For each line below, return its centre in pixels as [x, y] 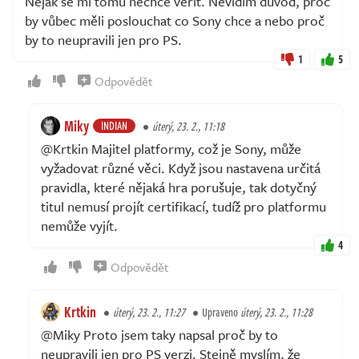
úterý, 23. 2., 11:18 [188, 126]
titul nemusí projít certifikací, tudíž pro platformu [184, 206]
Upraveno [221, 312]
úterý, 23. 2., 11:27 [149, 312]
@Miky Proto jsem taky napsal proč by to [159, 334]
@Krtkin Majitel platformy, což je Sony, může [171, 148]
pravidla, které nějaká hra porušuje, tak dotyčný [179, 187]
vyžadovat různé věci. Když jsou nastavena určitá [181, 167]
